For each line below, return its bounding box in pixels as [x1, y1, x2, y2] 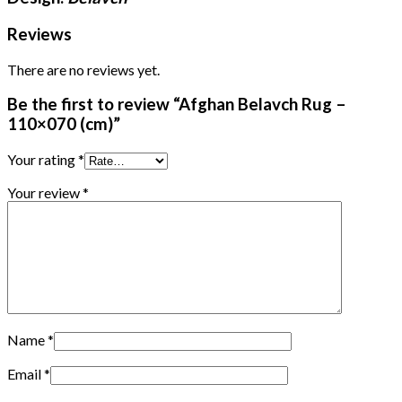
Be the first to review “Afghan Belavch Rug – [7, 94, 346, 115]
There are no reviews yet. [7, 60, 160, 78]
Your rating [7, 151, 78, 169]
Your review [7, 184, 83, 202]
